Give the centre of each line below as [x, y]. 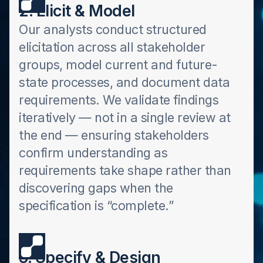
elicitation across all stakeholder [112, 47]
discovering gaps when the [96, 188]
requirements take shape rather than [125, 170]
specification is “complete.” [96, 205]
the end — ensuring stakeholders [114, 135]
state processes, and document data [124, 82]
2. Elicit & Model [77, 11]
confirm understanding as [93, 153]
